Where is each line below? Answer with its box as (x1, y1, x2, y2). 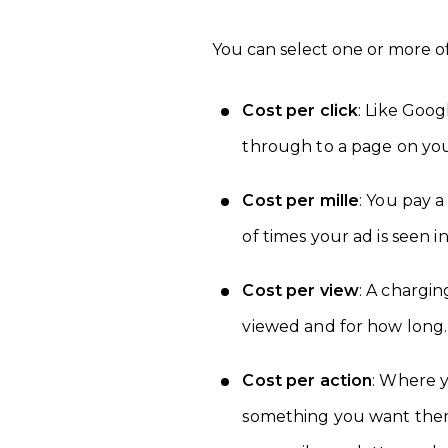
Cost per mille (242, 191, 360, 210)
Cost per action (242, 371, 373, 390)
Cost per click (242, 101, 359, 120)
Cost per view (242, 281, 359, 300)
